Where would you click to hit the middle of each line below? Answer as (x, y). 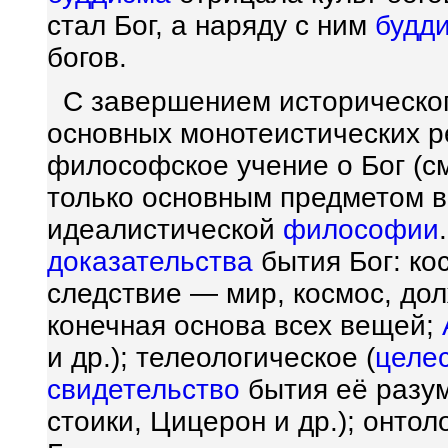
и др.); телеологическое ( (211, 357)
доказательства (150, 261)
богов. (87, 57)
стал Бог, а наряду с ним (211, 25)
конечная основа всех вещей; (244, 325)
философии (361, 229)
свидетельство (143, 389)
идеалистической (165, 229)
